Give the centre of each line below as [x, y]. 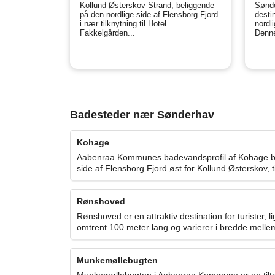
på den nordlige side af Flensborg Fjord [149, 15]
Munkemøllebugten [117, 261]
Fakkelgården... [107, 33]
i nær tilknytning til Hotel [123, 24]
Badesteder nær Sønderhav [142, 115]
